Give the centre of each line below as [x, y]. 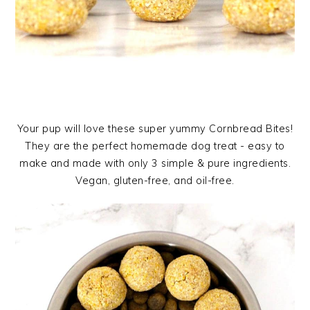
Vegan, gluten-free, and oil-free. [155, 181]
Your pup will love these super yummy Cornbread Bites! [155, 129]
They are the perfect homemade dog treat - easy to [155, 146]
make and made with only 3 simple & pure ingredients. [155, 164]
